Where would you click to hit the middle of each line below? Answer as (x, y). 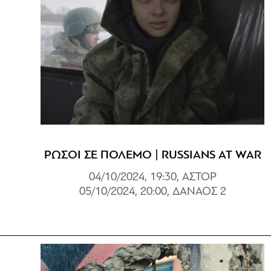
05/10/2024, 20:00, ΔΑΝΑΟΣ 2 (152, 192)
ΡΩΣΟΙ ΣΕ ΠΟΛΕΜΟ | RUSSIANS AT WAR (152, 155)
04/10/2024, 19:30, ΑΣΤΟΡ (152, 177)
